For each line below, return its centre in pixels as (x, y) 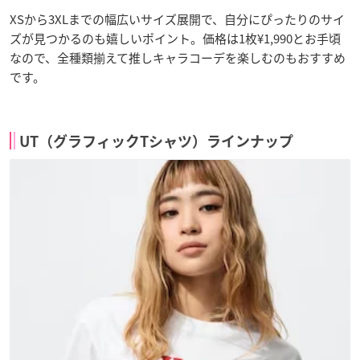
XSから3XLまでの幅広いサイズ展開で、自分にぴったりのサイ (177, 20)
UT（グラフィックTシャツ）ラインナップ (156, 142)
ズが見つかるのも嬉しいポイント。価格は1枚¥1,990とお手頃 (175, 39)
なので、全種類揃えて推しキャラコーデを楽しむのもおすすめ (178, 58)
